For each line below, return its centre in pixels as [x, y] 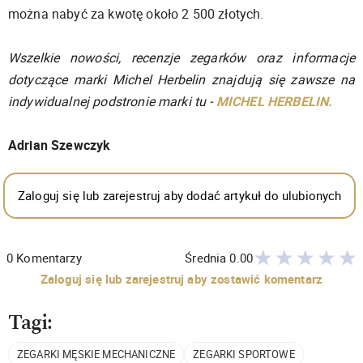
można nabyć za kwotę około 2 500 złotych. [136, 13]
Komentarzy [49, 257]
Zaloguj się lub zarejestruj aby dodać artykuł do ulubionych [180, 195]
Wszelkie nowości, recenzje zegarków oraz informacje [181, 57]
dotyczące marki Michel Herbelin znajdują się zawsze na [181, 79]
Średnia [207, 258]
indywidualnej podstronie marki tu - [112, 101]
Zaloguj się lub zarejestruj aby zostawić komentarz [181, 278]
